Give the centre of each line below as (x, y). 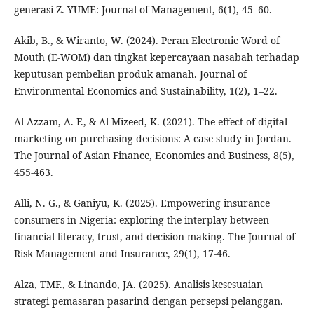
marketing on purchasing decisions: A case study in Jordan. (152, 139)
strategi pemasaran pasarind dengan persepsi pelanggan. (148, 301)
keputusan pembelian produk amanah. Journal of (130, 74)
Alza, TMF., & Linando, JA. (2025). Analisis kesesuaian (138, 285)
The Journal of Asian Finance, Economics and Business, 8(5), (154, 156)
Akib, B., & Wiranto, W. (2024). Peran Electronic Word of (146, 41)
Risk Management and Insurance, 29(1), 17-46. (122, 254)
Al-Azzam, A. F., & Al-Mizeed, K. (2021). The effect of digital (150, 122)
